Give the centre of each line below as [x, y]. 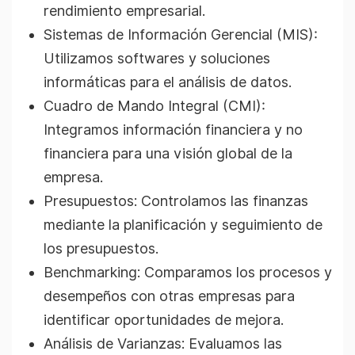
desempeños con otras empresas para [169, 296]
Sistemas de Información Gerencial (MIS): [181, 34]
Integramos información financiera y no [173, 130]
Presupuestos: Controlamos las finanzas [176, 201]
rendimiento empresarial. [124, 11]
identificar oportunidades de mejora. [164, 320]
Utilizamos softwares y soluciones [157, 58]
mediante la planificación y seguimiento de [183, 225]
